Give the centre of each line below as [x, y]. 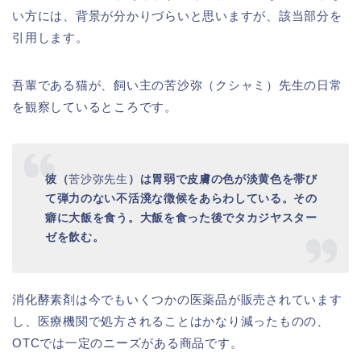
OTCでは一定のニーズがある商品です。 [128, 343]
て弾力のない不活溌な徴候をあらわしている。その [181, 198]
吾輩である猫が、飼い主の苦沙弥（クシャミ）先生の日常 [177, 85]
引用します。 [50, 38]
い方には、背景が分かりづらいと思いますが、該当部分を [177, 16]
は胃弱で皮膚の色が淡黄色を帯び [228, 179]
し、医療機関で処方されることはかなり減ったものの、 [171, 322]
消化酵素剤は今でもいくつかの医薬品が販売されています [177, 300]
